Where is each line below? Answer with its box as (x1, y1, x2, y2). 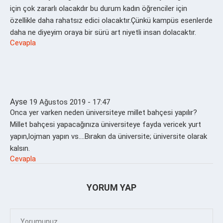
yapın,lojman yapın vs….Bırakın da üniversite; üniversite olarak (10, 131, 207, 141)
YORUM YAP (87, 182, 136, 193)
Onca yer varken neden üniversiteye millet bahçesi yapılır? (10, 108, 197, 117)
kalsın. (10, 143, 30, 153)
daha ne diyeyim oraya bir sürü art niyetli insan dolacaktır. (10, 27, 196, 37)
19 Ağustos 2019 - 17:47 (29, 97, 110, 107)
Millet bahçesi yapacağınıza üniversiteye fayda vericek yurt (10, 119, 201, 129)
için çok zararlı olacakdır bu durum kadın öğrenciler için (10, 3, 187, 13)
